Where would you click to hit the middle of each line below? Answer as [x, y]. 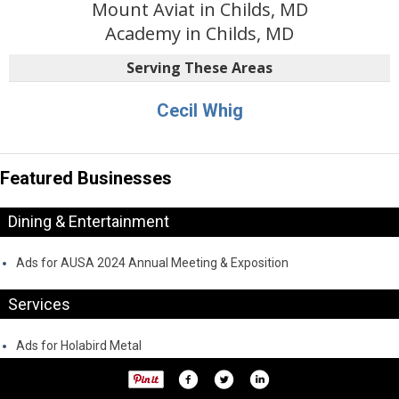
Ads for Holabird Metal [79, 345]
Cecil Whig [199, 110]
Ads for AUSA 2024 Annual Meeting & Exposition [152, 263]
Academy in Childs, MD [199, 33]
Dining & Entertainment [89, 222]
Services [39, 304]
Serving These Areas [199, 68]
